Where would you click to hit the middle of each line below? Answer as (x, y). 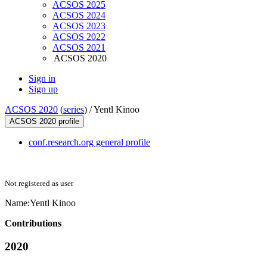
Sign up (43, 89)
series (74, 110)
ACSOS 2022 (79, 37)
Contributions (33, 223)
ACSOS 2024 (79, 15)
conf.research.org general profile (89, 142)
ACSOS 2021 (79, 48)
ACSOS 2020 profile (44, 122)
